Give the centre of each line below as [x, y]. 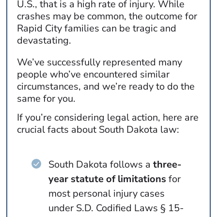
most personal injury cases [107, 193]
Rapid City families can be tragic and [97, 29]
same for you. [46, 99]
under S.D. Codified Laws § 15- [116, 208]
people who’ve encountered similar [93, 75]
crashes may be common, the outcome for [107, 16]
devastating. [44, 41]
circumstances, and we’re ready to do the [106, 87]
